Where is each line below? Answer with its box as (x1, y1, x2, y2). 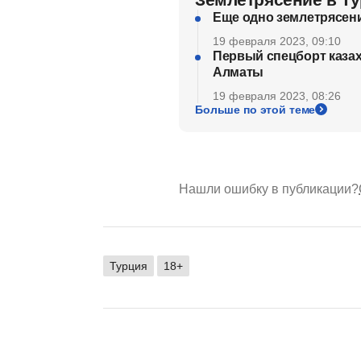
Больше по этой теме (195, 102, 316, 116)
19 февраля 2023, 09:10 (213, 34, 341, 48)
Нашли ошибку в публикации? (179, 181, 359, 196)
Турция (110, 259, 147, 272)
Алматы (213, 64, 264, 79)
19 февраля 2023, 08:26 (213, 89, 341, 102)
